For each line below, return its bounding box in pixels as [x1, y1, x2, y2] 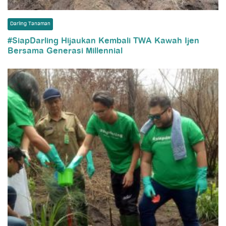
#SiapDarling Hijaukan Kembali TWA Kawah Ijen [8, 37, 199, 45]
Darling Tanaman [10, 21, 50, 27]
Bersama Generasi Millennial [8, 47, 123, 55]
